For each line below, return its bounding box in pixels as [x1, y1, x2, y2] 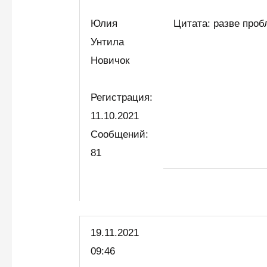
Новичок [91, 54, 136, 66]
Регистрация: [91, 91, 153, 103]
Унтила [91, 36, 125, 48]
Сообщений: [91, 128, 149, 140]
